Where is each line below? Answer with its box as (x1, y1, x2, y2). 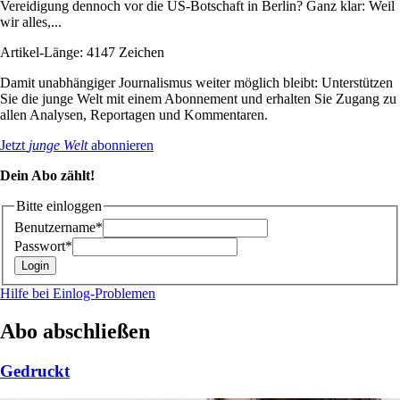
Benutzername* (14, 220, 103, 236)
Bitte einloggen (16, 197, 102, 213)
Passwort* (14, 238, 72, 254)
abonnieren (87, 137, 154, 153)
